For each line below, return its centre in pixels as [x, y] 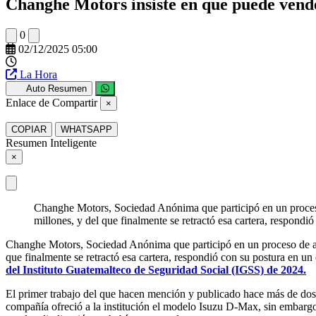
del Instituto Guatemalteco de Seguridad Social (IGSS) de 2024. [156, 269]
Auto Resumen [56, 88]
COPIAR [29, 129]
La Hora [38, 74]
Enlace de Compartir [51, 102]
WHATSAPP [86, 129]
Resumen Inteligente [51, 142]
